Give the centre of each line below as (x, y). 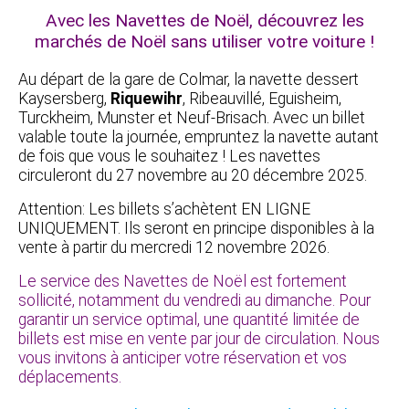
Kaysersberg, (64, 98)
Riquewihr (147, 98)
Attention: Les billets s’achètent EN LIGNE (164, 209)
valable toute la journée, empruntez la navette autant (199, 136)
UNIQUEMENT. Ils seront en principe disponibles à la (196, 228)
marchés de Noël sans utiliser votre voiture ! (204, 41)
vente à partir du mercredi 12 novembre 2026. (174, 247)
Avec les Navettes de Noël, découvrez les (204, 20)
